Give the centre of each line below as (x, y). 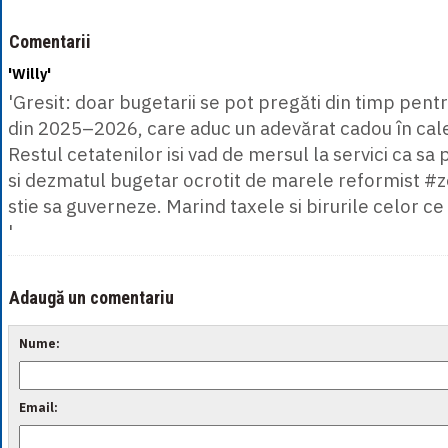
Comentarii (50, 41)
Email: (38, 407)
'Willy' (29, 73)
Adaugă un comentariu (91, 297)
